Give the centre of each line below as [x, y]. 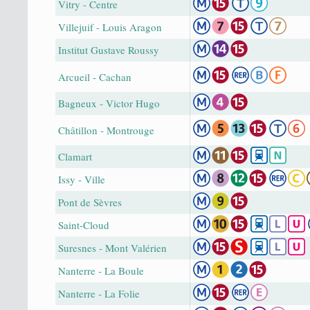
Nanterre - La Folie [99, 293]
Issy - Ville [82, 179]
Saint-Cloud [84, 225]
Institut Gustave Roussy [109, 49]
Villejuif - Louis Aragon [110, 27]
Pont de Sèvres [90, 202]
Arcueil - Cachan [95, 76]
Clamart [75, 156]
